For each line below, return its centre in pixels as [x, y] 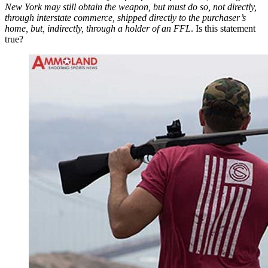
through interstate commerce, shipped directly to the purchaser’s [125, 17]
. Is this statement [223, 28]
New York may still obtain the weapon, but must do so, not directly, [131, 7]
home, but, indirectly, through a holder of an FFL [98, 28]
